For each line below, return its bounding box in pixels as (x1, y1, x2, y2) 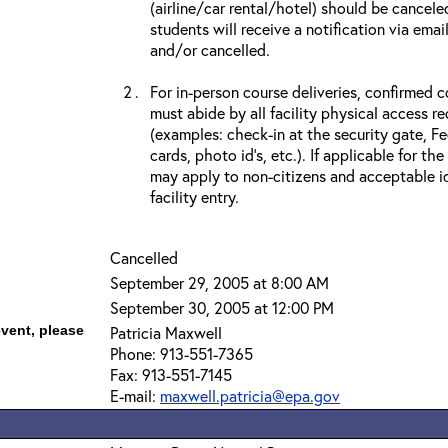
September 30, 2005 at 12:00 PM (110, 297, 334, 318)
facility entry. (150, 186, 239, 207)
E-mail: (110, 385, 160, 406)
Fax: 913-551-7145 (110, 364, 232, 385)
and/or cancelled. (150, 39, 270, 60)
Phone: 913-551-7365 (110, 343, 253, 364)
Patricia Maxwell (110, 322, 222, 343)
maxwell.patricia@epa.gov (160, 385, 340, 406)
